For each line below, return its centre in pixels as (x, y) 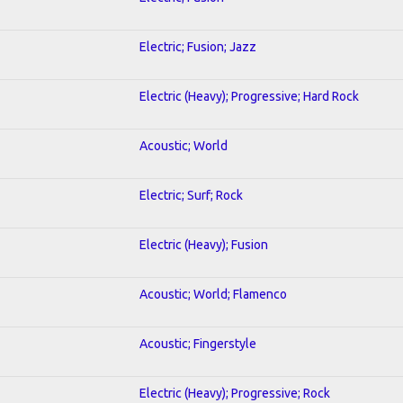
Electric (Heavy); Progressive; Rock (235, 393)
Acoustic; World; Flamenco (213, 294)
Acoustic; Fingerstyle (198, 343)
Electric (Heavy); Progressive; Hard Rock (249, 96)
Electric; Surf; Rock (191, 195)
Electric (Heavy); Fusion (204, 244)
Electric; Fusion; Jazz (198, 46)
